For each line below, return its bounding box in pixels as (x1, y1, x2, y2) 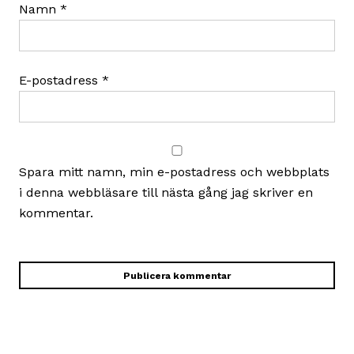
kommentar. (19, 205, 93, 220)
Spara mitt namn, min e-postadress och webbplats (19, 164, 330, 179)
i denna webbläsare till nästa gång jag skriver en (19, 184, 313, 200)
